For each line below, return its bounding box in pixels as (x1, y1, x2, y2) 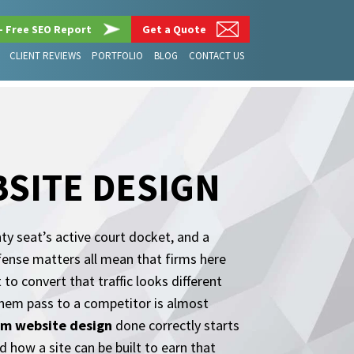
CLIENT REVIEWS (9, 49, 81, 62)
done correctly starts (112, 316, 239, 334)
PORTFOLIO (92, 49, 143, 62)
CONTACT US (189, 49, 244, 62)
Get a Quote (142, 22, 206, 36)
